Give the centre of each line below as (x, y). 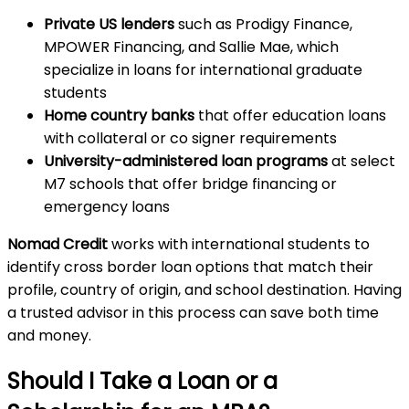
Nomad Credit (58, 244)
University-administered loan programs (186, 161)
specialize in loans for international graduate (203, 69)
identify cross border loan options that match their (190, 267)
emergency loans (107, 206)
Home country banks (119, 115)
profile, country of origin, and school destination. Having (204, 289)
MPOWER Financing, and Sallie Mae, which (191, 47)
